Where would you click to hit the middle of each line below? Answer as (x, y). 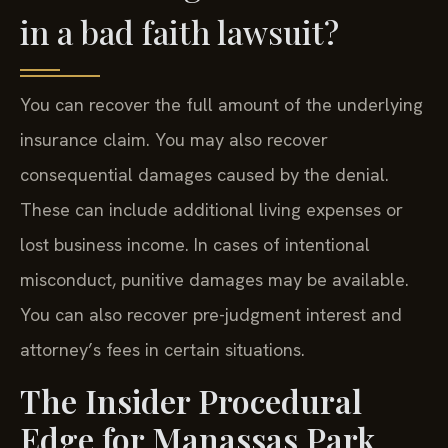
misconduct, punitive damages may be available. (214, 280)
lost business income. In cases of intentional (195, 245)
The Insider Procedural (191, 400)
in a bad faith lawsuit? (179, 32)
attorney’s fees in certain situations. (162, 350)
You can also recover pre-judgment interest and (211, 315)
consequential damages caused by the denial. (204, 175)
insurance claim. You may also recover (174, 140)
